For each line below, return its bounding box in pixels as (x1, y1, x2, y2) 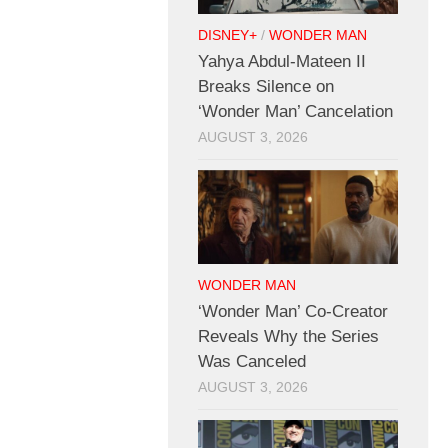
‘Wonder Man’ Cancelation (198, 102, 393, 122)
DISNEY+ (198, 28, 257, 44)
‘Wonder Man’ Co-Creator (198, 302, 388, 322)
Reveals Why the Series (198, 327, 379, 347)
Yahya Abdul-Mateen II (198, 52, 366, 72)
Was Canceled (198, 352, 306, 372)
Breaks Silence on (198, 77, 334, 97)
